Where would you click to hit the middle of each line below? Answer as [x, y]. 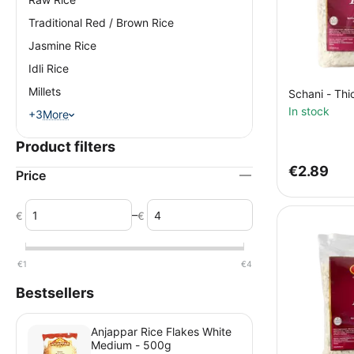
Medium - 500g [131, 345]
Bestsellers [55, 293]
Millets [45, 91]
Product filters [66, 147]
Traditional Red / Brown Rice [101, 23]
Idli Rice [49, 68]
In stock [309, 111]
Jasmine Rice [62, 45]
